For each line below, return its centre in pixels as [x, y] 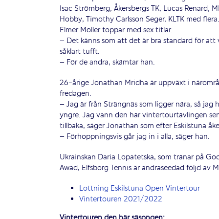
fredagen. [76, 94]
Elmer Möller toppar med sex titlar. [116, 30]
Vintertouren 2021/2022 [121, 199]
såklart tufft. [80, 52]
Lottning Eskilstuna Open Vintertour [140, 188]
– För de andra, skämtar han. [107, 62]
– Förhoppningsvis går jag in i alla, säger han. [135, 137]
